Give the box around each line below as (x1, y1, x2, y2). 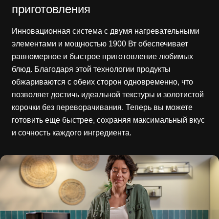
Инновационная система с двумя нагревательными (12, 26, 199, 35)
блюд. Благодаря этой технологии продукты (12, 65, 171, 73)
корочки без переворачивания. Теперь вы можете (12, 103, 193, 111)
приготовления (12, 2, 90, 16)
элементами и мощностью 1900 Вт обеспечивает (12, 39, 188, 48)
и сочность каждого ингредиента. (12, 128, 131, 137)
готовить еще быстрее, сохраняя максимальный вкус (12, 115, 205, 124)
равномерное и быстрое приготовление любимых (12, 52, 193, 61)
